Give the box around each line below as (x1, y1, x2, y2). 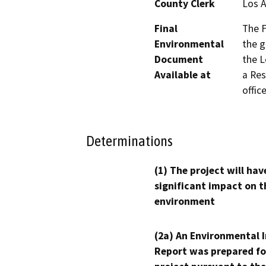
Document (154, 52, 203, 66)
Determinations (86, 132, 173, 150)
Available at (154, 68, 211, 81)
